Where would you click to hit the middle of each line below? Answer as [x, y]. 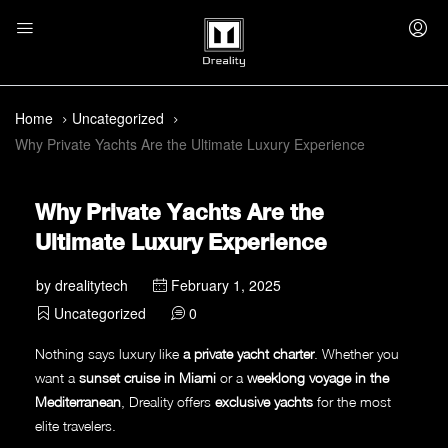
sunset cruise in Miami [147, 378]
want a [57, 378]
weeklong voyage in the [318, 378]
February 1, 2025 [224, 285]
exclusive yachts [264, 402]
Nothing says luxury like [109, 354]
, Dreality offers [168, 402]
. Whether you [356, 354]
